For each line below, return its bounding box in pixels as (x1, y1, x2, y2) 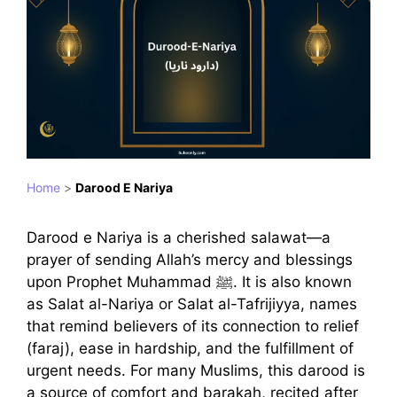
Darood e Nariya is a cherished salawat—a (27, 229, 331, 247)
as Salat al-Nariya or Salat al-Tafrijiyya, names (27, 295, 357, 314)
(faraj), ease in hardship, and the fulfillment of (27, 339, 354, 358)
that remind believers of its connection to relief (27, 317, 359, 336)
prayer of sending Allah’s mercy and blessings (27, 251, 353, 269)
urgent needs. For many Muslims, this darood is (27, 362, 365, 380)
